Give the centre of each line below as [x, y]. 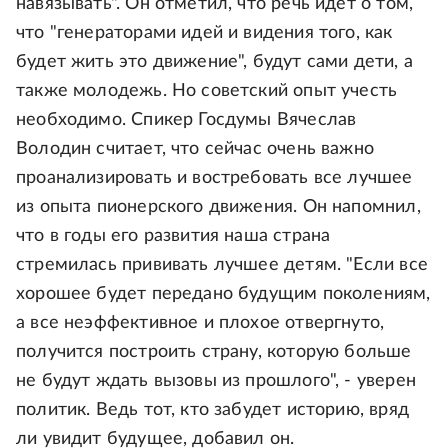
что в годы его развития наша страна [173, 236]
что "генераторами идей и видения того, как [204, 33]
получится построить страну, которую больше [214, 352]
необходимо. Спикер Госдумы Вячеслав [186, 120]
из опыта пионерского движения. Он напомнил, [218, 207]
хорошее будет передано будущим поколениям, [223, 294]
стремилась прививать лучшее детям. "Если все [222, 265]
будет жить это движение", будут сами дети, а [214, 62]
